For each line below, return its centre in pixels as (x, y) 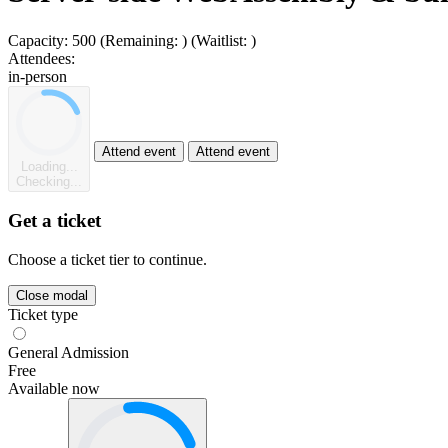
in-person (37, 76)
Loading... (49, 166)
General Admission (68, 352)
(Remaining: (141, 40)
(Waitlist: (221, 40)
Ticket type (43, 314)
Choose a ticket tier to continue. (107, 259)
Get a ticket (54, 221)
